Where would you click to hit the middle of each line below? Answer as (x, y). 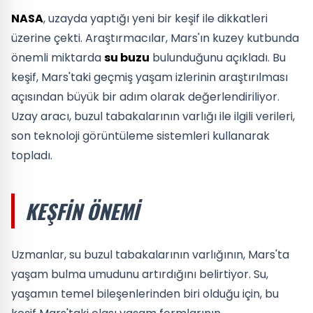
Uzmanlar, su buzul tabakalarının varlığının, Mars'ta (150, 254)
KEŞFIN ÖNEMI (82, 211)
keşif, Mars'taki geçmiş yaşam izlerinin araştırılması (150, 77)
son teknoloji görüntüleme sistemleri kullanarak (140, 136)
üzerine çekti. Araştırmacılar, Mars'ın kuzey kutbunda (155, 38)
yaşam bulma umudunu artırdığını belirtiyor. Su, (140, 274)
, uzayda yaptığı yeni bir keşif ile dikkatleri (155, 18)
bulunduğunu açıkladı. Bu (218, 57)
